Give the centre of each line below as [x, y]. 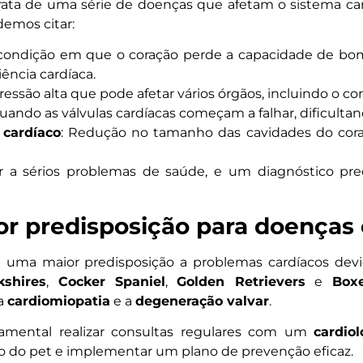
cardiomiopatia [58, 301]
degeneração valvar [202, 301]
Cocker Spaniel [111, 281]
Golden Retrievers [241, 281]
